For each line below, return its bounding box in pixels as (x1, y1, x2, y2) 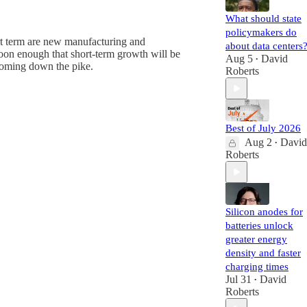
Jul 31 (225, 273, 251, 285)
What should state (225, 13, 302, 24)
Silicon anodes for (225, 206, 303, 217)
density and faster (225, 247, 301, 258)
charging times (225, 261, 288, 272)
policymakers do (225, 27, 297, 38)
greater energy (225, 234, 287, 245)
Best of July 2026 (225, 123, 301, 134)
